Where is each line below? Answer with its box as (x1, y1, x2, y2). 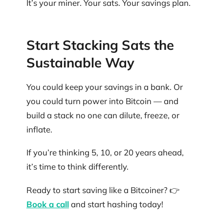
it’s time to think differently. (26, 161, 129, 172)
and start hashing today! (69, 198, 163, 209)
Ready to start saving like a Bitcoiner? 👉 (26, 184, 179, 195)
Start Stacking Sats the (26, 37, 174, 54)
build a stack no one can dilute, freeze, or (26, 109, 179, 120)
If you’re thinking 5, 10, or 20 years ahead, (26, 147, 184, 158)
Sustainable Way (26, 54, 134, 71)
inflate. (26, 124, 52, 134)
